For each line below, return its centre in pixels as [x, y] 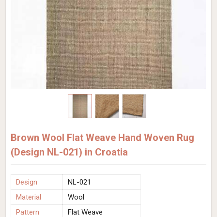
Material [29, 197]
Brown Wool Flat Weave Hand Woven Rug [102, 138]
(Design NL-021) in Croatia [69, 152]
